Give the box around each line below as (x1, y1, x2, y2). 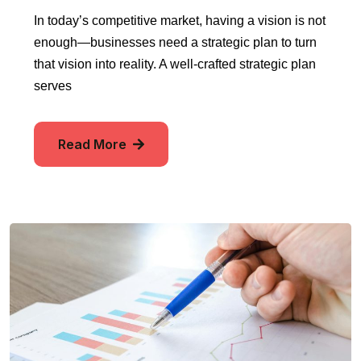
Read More (58, 135, 130, 152)
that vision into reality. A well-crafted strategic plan (34, 56, 316, 71)
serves (34, 78, 72, 93)
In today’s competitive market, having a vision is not (34, 13, 326, 27)
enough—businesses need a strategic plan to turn (34, 35, 317, 49)
